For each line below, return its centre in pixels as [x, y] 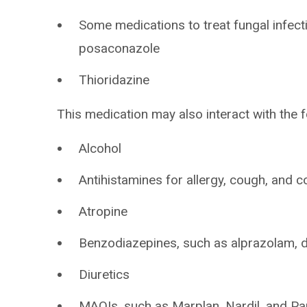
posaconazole [120, 48]
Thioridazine [114, 80]
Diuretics [105, 274]
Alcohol [100, 148]
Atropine [103, 211]
